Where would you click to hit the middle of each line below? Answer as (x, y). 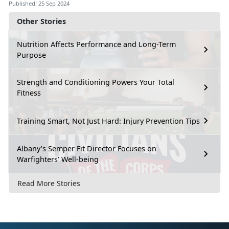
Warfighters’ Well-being (58, 159)
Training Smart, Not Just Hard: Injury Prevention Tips (108, 121)
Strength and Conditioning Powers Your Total (96, 82)
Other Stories (41, 21)
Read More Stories (49, 184)
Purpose (31, 55)
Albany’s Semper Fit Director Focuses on (87, 149)
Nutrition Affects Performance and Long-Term (96, 44)
